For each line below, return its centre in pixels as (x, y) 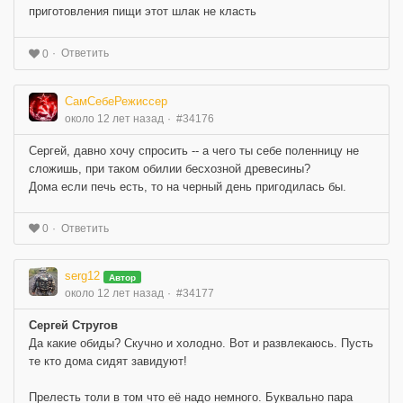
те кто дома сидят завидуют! (108, 362)
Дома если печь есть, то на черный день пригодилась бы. (188, 186)
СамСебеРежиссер (116, 101)
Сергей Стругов (73, 326)
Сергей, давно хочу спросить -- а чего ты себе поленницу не (194, 150)
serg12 (82, 276)
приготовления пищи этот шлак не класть (143, 11)
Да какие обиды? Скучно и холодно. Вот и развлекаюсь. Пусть (201, 344)
